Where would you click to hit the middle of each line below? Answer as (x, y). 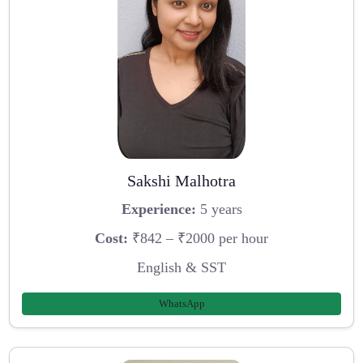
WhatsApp (181, 304)
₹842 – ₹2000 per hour (198, 238)
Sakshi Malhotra (181, 180)
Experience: (158, 209)
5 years (219, 209)
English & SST (181, 267)
